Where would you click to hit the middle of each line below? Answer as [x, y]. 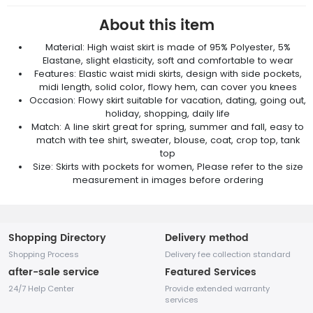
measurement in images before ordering [168, 180]
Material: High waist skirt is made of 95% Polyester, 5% [168, 48]
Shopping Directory [57, 239]
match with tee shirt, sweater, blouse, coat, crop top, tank [168, 140]
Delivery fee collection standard [228, 255]
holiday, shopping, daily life [168, 114]
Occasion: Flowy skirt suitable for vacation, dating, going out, [168, 101]
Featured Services [211, 273]
